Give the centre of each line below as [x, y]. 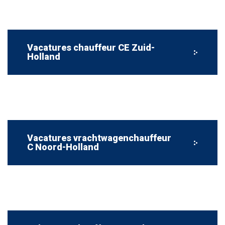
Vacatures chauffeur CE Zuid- [91, 47]
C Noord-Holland [63, 147]
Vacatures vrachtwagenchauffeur [99, 138]
